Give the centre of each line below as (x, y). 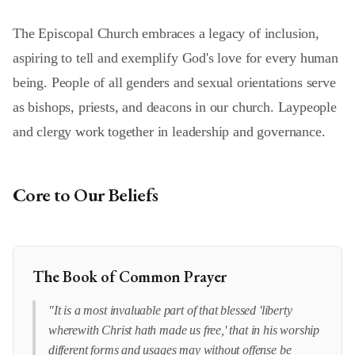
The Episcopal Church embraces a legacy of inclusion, (166, 33)
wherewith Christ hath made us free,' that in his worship (184, 330)
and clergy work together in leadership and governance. (169, 132)
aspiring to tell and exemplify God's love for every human (176, 58)
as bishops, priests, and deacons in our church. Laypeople (175, 107)
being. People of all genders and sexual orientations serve (174, 82)
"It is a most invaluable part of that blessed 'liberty (170, 310)
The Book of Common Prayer (130, 277)
